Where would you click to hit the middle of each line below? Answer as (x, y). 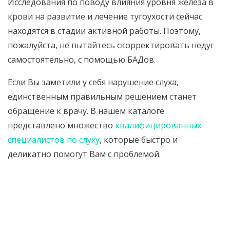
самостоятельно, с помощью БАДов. (82, 60)
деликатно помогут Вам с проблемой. (84, 154)
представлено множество (61, 125)
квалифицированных (158, 125)
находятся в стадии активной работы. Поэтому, (104, 31)
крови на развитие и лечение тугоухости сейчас (105, 16)
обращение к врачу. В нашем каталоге (86, 111)
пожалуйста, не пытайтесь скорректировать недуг (111, 45)
